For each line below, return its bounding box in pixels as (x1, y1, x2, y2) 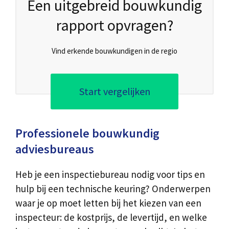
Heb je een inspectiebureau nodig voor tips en (15, 168, 205, 181)
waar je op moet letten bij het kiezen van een (15, 197, 201, 210)
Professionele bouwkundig (15, 125, 159, 142)
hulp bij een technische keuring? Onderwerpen (15, 182, 211, 195)
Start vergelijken (79, 85, 150, 98)
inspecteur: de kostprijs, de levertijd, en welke (15, 211, 207, 224)
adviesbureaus (15, 141, 94, 157)
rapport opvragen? (56, 15, 173, 35)
